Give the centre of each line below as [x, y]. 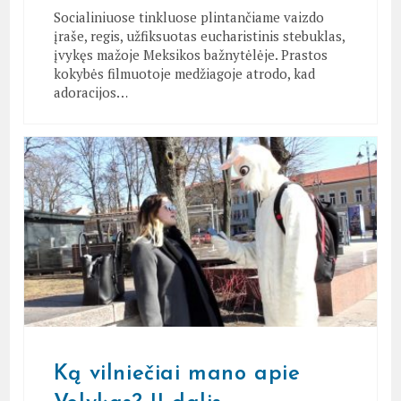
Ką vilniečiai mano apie [177, 375]
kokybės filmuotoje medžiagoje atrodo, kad [184, 73]
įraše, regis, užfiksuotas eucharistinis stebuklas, [199, 35]
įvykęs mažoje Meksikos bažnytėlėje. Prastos [190, 54]
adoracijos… [90, 92]
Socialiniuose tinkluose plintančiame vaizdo [188, 17]
